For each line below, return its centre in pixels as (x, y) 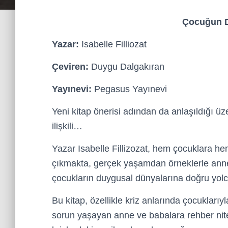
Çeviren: (70, 67)
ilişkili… (67, 126)
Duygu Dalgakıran (126, 67)
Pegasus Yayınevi (129, 89)
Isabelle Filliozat (113, 44)
